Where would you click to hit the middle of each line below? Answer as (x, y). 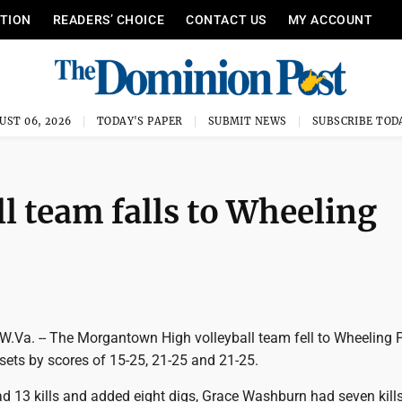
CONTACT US (226, 20)
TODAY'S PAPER (140, 121)
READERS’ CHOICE (109, 20)
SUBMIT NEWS (247, 121)
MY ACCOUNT (330, 20)
